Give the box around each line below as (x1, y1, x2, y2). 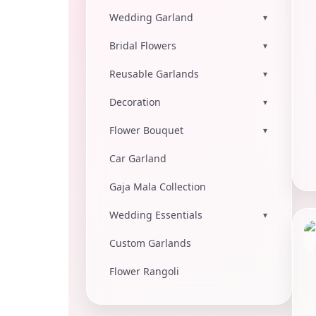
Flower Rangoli (109, 265, 179, 278)
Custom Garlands (109, 236, 191, 250)
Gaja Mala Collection (109, 180, 206, 193)
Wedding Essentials (109, 208, 202, 221)
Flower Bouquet (109, 123, 183, 137)
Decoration (109, 95, 161, 109)
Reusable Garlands (109, 67, 199, 80)
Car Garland (109, 152, 166, 165)
